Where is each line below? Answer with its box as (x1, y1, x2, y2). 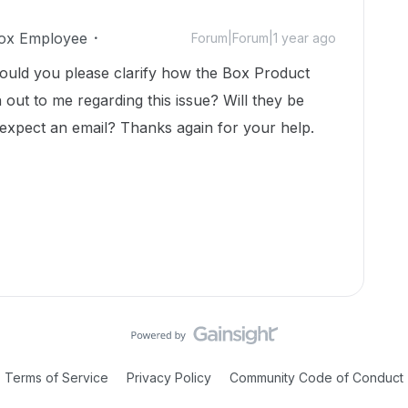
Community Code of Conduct (229, 370, 403, 385)
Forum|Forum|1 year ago (191, 30, 336, 46)
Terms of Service (5, 370, 108, 385)
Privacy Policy (123, 370, 215, 385)
